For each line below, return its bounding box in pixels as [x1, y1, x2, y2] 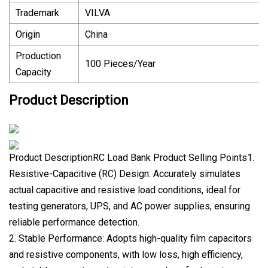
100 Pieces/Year [85, 57, 156, 69]
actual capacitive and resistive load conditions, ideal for [9, 184, 240, 196]
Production [16, 50, 61, 62]
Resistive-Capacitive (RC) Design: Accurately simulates [9, 167, 240, 179]
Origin [16, 28, 40, 40]
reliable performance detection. [9, 216, 139, 228]
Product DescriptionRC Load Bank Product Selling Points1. [9, 151, 254, 163]
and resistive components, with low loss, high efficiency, [9, 248, 243, 260]
